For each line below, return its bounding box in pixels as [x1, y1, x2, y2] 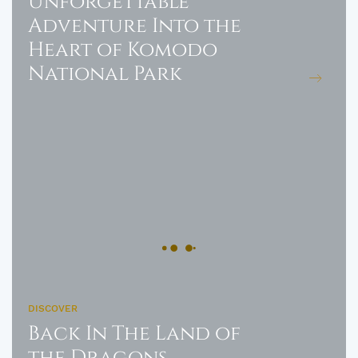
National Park [28, 61, 182, 87]
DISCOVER [28, 303, 78, 314]
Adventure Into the [28, 13, 241, 39]
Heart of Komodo [28, 37, 217, 63]
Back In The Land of [28, 320, 241, 347]
